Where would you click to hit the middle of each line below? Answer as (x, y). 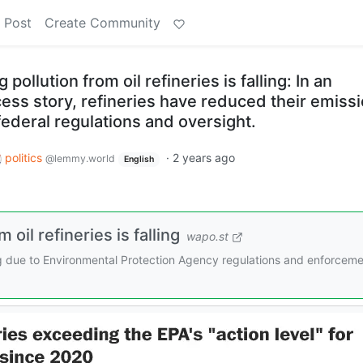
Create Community (102, 23)
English (139, 159)
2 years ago (203, 158)
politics (25, 158)
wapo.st (207, 236)
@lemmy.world (80, 158)
